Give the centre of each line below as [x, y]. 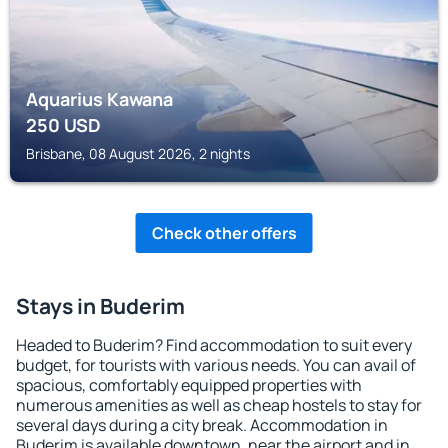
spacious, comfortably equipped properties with [189, 385]
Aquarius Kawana [99, 99]
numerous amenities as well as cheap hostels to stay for [219, 405]
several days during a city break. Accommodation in [202, 425]
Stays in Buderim [100, 306]
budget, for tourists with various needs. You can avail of [216, 365]
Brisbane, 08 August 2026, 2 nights [138, 153]
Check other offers [224, 233]
